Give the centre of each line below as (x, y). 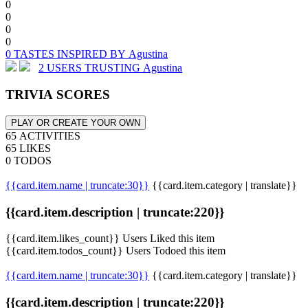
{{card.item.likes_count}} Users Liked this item (110, 239)
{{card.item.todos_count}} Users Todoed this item (115, 251)
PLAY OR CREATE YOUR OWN (76, 122)
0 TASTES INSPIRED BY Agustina (87, 54)
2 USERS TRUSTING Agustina (110, 68)
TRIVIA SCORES (58, 95)
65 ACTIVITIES (43, 135)
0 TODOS (29, 160)
